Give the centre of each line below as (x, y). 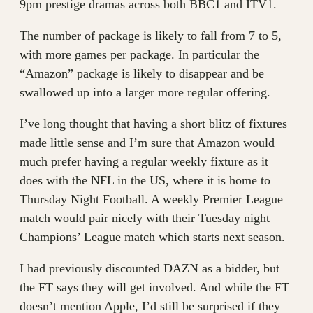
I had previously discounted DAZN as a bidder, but (150, 268)
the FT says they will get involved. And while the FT (154, 287)
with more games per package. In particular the (139, 54)
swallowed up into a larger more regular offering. (145, 92)
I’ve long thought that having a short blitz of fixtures (153, 123)
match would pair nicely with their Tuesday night (145, 218)
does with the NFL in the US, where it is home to (145, 180)
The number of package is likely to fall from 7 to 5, (151, 35)
